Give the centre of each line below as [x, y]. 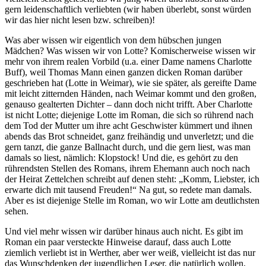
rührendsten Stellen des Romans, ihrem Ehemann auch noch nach [127, 168]
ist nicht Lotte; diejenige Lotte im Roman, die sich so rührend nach [129, 115]
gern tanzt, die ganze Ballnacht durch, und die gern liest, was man [128, 147]
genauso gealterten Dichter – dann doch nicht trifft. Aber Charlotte [129, 104]
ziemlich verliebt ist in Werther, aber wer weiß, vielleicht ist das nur [130, 252]
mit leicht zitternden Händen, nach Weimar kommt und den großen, [131, 93]
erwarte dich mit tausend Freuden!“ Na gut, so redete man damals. [128, 189]
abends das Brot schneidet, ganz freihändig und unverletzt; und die [129, 136]
